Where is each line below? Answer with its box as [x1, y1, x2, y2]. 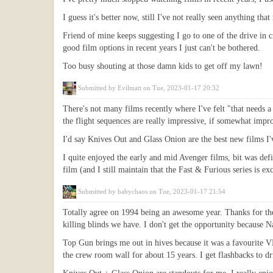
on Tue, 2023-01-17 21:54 [147, 188, 225, 195]
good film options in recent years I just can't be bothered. [63, 43, 260, 52]
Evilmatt [118, 84, 142, 91]
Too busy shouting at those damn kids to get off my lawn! [63, 62, 263, 71]
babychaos [118, 188, 147, 195]
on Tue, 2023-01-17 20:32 [141, 84, 220, 91]
